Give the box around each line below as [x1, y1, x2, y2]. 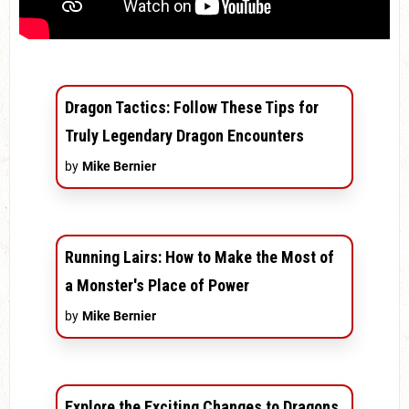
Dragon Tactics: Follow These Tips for [65, 97, 319, 117]
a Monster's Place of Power [65, 275, 249, 295]
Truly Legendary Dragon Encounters [65, 125, 304, 145]
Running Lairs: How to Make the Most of [65, 246, 334, 267]
